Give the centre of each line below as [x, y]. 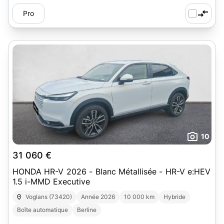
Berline [87, 210]
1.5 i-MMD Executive [51, 181]
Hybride [175, 197]
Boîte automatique [42, 210]
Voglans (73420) [49, 197]
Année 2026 [98, 197]
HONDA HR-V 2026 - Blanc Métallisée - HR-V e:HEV [112, 171]
